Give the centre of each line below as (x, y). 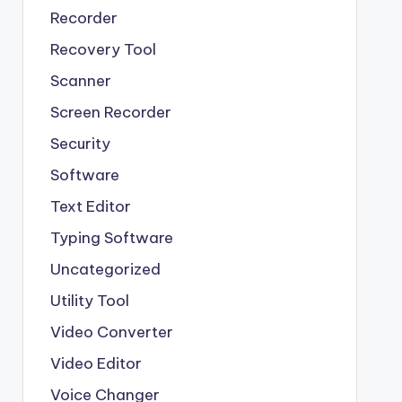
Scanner (80, 80)
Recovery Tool (103, 49)
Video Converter (111, 332)
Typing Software (111, 237)
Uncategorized (105, 269)
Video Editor (96, 363)
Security (80, 143)
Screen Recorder (110, 112)
